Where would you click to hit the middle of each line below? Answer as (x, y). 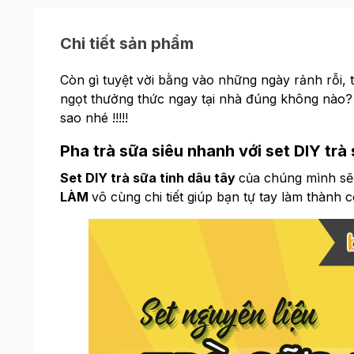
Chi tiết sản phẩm (126, 43)
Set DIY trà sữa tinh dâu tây (149, 178)
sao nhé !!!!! (94, 118)
